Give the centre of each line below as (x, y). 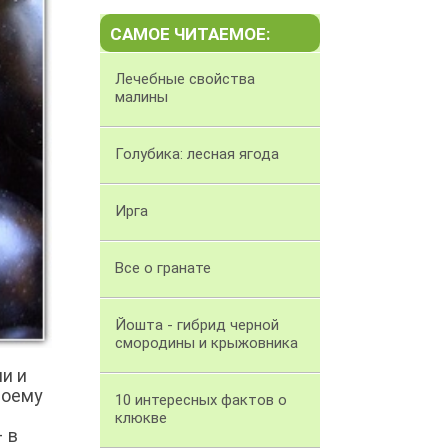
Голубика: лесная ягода (197, 154)
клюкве (141, 418)
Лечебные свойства (185, 79)
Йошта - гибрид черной (197, 325)
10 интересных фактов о (201, 400)
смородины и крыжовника (206, 343)
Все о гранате (163, 268)
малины (141, 97)
